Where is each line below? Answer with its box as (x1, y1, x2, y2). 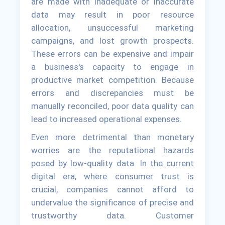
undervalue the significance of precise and (31, 197, 194, 207)
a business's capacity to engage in (31, 61, 194, 72)
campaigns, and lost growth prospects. (31, 35, 194, 46)
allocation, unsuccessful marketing (31, 22, 194, 33)
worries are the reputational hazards (31, 145, 194, 155)
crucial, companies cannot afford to (31, 184, 194, 194)
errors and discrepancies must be (31, 87, 194, 98)
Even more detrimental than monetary (31, 132, 194, 142)
